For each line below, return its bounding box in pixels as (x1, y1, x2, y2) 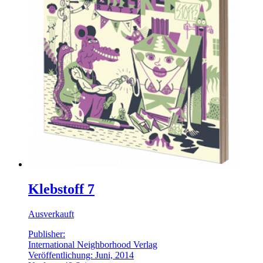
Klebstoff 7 (28, 181, 95, 197)
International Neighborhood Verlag (28, 239, 157, 249)
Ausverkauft (28, 208, 74, 219)
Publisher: (28, 228, 65, 239)
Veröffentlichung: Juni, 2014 (28, 249, 134, 260)
